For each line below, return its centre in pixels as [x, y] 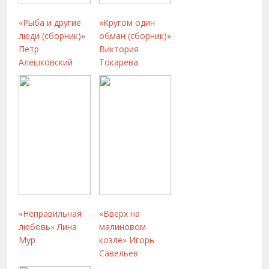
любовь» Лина [48, 227]
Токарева [119, 62]
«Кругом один [127, 23]
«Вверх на [120, 213]
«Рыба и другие [50, 23]
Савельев [119, 253]
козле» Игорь [127, 240]
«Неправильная [50, 213]
